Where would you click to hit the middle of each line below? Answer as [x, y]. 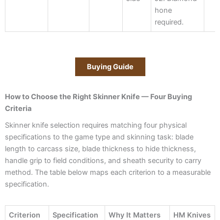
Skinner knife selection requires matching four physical [96, 125]
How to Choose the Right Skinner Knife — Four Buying [98, 96]
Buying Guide [110, 67]
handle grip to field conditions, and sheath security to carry [103, 161]
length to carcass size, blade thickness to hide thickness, [100, 149]
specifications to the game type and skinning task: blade [99, 137]
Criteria [18, 108]
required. [169, 22]
